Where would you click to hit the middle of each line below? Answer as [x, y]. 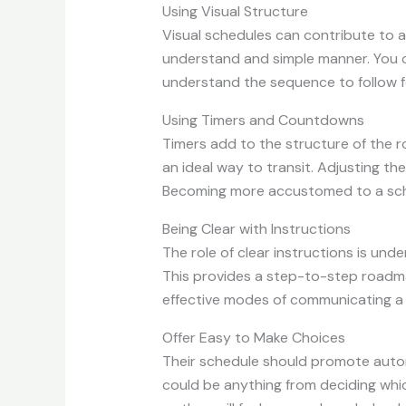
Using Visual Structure [235, 12]
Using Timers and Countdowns [263, 121]
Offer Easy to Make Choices [253, 338]
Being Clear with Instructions [256, 229]
